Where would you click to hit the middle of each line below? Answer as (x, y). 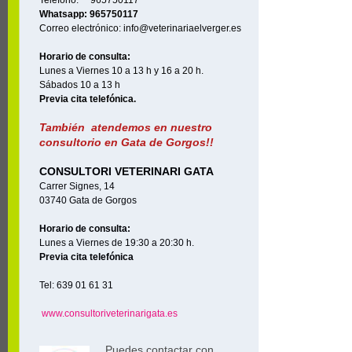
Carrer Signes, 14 (77, 186)
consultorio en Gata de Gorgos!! (126, 142)
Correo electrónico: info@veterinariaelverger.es (140, 28)
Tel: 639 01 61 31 (76, 285)
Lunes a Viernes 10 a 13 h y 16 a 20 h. (121, 71)
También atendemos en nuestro (126, 127)
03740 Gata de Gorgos (88, 200)
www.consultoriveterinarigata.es (110, 313)
